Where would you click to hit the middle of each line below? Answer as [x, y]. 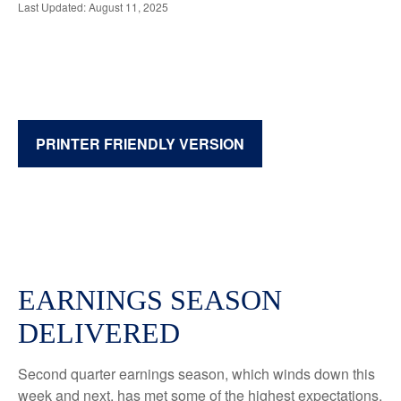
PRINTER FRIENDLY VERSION [140, 144]
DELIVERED [99, 333]
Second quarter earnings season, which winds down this [196, 374]
